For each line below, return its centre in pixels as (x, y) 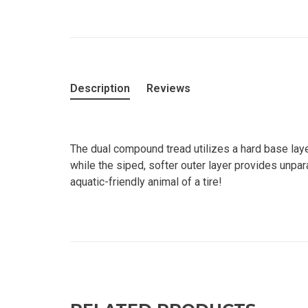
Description (100, 88)
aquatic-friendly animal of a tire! (146, 182)
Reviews (168, 88)
